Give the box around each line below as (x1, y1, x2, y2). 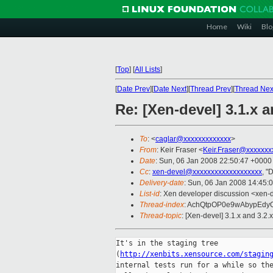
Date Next (154, 85, 186, 93)
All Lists (135, 65, 160, 74)
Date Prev (117, 85, 150, 93)
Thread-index (140, 200, 184, 210)
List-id (140, 190, 160, 199)
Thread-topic (140, 211, 182, 221)
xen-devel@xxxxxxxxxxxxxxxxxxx (152, 168, 262, 177)
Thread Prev (190, 85, 231, 93)
